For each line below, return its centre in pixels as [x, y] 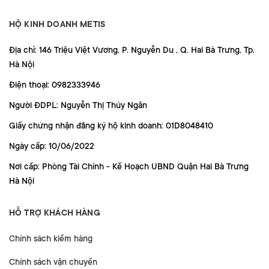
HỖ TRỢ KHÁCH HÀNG [55, 213]
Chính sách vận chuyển [53, 262]
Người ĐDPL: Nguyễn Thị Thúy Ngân [78, 105]
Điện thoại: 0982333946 [55, 85]
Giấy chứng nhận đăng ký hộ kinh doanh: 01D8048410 [111, 126]
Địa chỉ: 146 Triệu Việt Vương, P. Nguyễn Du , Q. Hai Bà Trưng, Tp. [132, 50]
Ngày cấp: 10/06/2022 [52, 146]
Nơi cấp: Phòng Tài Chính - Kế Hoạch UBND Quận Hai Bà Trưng [129, 167]
